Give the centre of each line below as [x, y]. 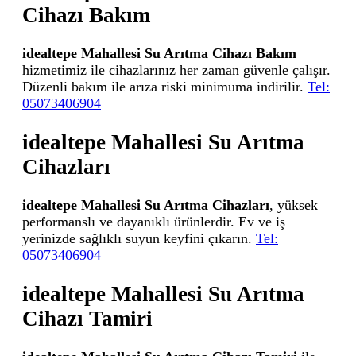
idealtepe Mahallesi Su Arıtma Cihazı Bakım [159, 54]
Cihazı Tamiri [87, 318]
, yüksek [294, 205]
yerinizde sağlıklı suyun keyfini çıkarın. [139, 239]
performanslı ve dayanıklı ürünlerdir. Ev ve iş [154, 222]
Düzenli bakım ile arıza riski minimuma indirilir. [165, 87]
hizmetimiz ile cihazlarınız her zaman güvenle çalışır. [176, 70]
